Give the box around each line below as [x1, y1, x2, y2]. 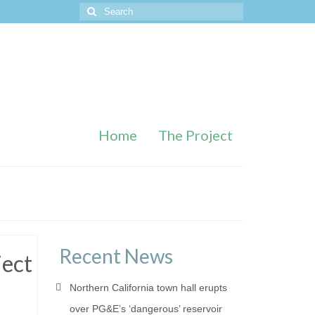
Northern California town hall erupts [69, 282, 227, 293]
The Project [158, 127, 233, 143]
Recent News [58, 244, 173, 268]
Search [79, 5, 112, 16]
